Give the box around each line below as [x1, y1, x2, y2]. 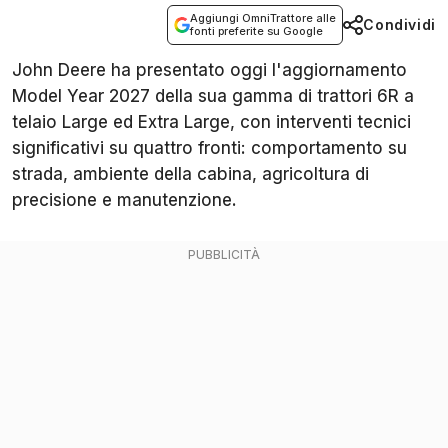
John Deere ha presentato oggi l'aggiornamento [12, 60, 407, 81]
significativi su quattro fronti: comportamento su [12, 138, 407, 159]
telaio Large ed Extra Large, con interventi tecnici [12, 112, 411, 133]
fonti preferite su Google [190, 24, 324, 39]
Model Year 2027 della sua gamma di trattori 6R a [12, 86, 414, 107]
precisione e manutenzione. [12, 190, 237, 211]
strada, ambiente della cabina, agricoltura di [12, 164, 369, 185]
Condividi [363, 16, 436, 34]
